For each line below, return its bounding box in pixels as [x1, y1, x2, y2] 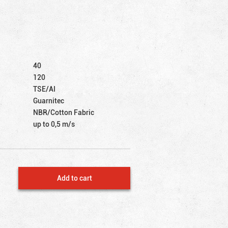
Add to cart [56, 173, 92, 183]
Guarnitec [33, 95, 65, 105]
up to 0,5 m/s [33, 119, 75, 129]
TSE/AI [33, 83, 56, 94]
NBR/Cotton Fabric [33, 107, 95, 117]
